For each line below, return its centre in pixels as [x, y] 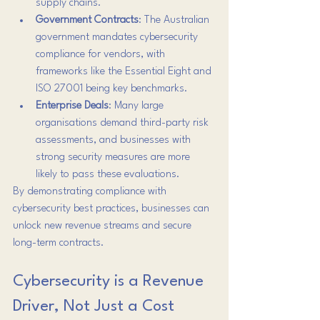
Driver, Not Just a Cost [94, 306]
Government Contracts [87, 20]
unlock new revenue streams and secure [104, 226]
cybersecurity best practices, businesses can [112, 209]
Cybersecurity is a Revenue [110, 281]
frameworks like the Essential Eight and [125, 71]
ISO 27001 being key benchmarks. [112, 89]
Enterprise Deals [72, 106]
